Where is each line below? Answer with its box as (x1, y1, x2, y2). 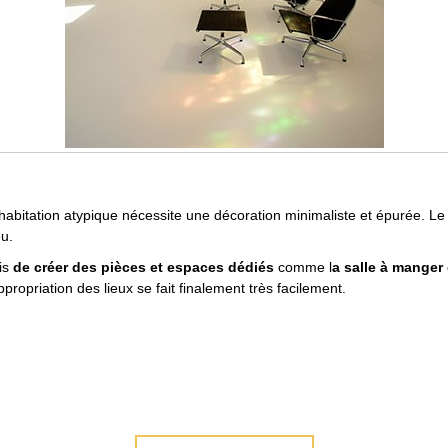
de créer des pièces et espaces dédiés (13, 259, 274, 276)
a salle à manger (332, 259, 443, 276)
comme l (274, 259, 332, 276)
